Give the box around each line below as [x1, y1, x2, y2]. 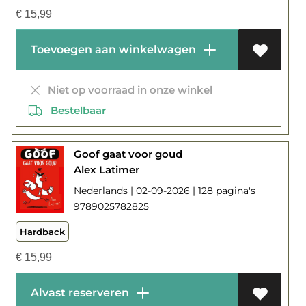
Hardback [19, 225, 65, 237]
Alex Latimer [73, 163, 139, 176]
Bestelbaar [42, 103, 106, 117]
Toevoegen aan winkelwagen [25, 42, 199, 56]
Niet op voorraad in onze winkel [42, 83, 212, 96]
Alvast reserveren [25, 286, 132, 299]
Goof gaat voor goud [73, 147, 182, 161]
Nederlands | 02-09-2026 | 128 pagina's [73, 184, 255, 197]
